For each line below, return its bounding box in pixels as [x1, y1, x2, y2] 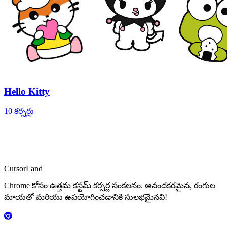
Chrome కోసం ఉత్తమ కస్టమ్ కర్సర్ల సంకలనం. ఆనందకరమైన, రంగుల [4, 181, 215, 190]
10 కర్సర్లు [4, 106, 34, 116]
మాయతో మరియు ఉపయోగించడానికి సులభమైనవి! [4, 192, 167, 201]
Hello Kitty [4, 86, 50, 97]
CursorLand [4, 164, 43, 173]
